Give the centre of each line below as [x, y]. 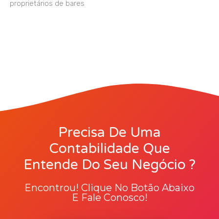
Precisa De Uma [109, 133]
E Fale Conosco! [109, 198]
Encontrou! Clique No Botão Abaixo [109, 188]
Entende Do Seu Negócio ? [109, 165]
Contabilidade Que [109, 149]
